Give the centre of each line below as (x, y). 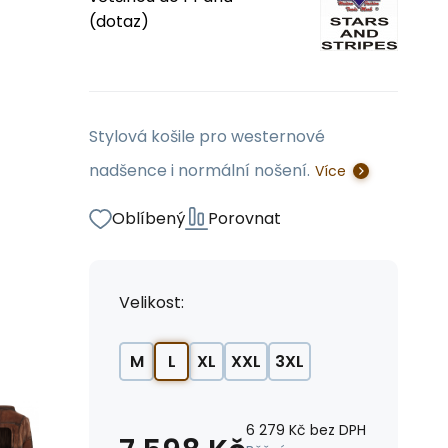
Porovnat (244, 218)
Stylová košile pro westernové (207, 136)
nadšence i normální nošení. (199, 170)
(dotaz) (119, 21)
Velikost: (151, 302)
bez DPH (338, 430)
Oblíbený (148, 218)
